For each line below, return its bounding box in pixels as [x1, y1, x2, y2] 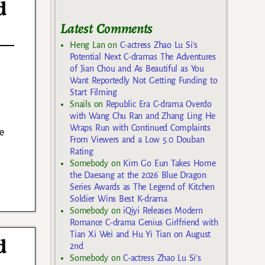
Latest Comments [60, 19, 153, 38]
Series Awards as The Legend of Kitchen [70, 182, 215, 192]
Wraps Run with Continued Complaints [70, 122, 211, 132]
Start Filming [70, 87, 117, 97]
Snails [70, 99, 91, 109]
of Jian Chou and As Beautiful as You [70, 63, 204, 73]
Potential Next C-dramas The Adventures [70, 51, 216, 62]
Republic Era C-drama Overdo [105, 99, 212, 109]
